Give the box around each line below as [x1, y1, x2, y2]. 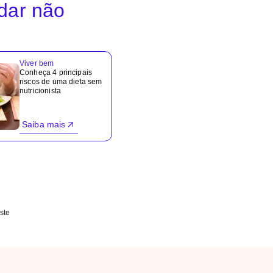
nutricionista [19, 87, 61, 95]
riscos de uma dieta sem [19, 77, 102, 86]
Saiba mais [22, 119, 66, 129]
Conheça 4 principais [19, 68, 93, 77]
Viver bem [19, 59, 54, 68]
